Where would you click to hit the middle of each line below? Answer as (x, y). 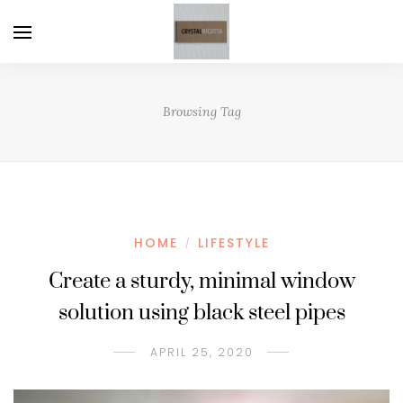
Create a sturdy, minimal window (201, 282)
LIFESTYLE (233, 243)
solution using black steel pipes (201, 313)
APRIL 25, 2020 (201, 352)
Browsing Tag (201, 112)
